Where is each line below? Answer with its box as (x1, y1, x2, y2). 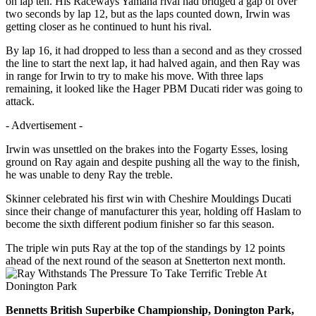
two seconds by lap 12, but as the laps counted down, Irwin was (6, 8, 290, 20)
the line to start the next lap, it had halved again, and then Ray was (6, 57, 300, 70)
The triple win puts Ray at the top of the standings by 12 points (6, 242, 285, 255)
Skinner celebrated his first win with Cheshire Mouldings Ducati (6, 193, 291, 205)
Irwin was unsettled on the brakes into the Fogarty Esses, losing (6, 143, 288, 156)
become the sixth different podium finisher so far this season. (6, 218, 274, 231)
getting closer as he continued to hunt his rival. (6, 20, 212, 33)
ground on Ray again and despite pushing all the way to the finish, (6, 156, 300, 169)
